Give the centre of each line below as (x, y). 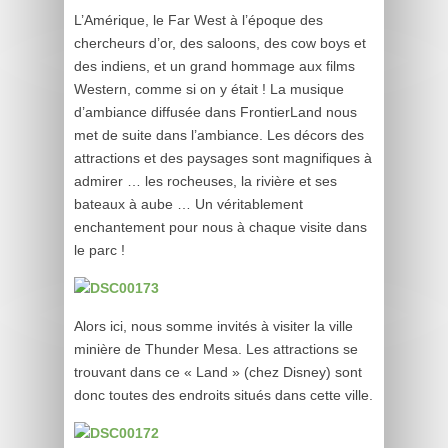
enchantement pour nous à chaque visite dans (220, 227)
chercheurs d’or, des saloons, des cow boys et (220, 43)
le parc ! (99, 250)
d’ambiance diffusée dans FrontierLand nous (215, 112)
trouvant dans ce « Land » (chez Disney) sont (218, 372)
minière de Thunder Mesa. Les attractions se (216, 349)
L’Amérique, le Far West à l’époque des (198, 20)
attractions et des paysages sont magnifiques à (223, 158)
